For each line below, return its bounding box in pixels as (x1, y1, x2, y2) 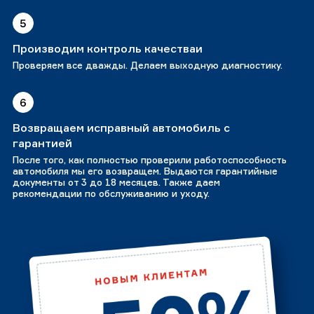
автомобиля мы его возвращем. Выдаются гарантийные (13, 165, 278, 177)
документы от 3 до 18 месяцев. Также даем (13, 177, 220, 189)
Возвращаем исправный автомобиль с (13, 121, 230, 135)
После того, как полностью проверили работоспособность (13, 154, 287, 166)
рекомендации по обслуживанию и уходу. (13, 188, 210, 200)
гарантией (13, 136, 72, 151)
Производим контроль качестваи (13, 41, 203, 56)
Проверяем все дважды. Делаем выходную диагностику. (13, 60, 282, 71)
